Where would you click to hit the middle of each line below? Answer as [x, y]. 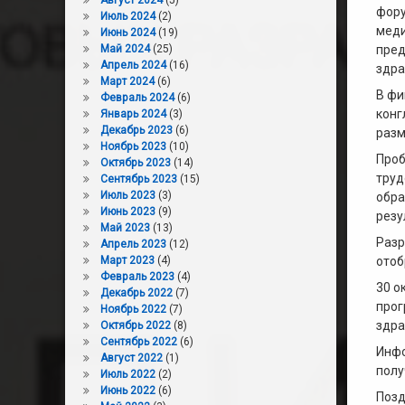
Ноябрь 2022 [133, 309]
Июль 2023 [127, 195]
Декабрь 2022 [136, 293]
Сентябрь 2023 [138, 179]
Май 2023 [125, 228]
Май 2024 [125, 49]
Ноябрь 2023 [133, 146]
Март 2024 [127, 81]
